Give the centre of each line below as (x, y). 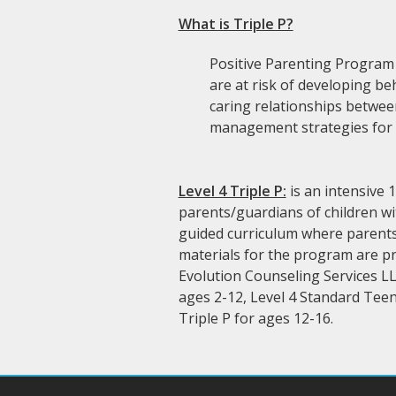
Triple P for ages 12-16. (255, 318)
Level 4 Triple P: (232, 191)
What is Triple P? (236, 24)
